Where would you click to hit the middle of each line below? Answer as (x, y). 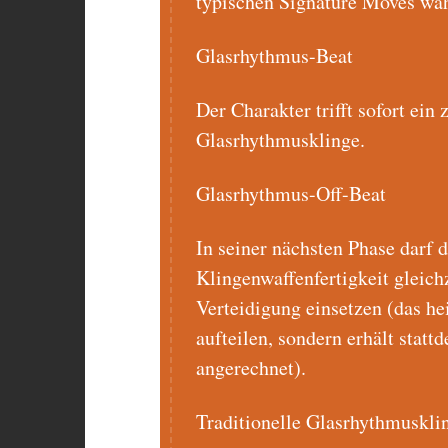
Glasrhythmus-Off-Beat (290, 194)
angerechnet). (250, 368)
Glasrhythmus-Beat (274, 56)
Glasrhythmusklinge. (280, 140)
